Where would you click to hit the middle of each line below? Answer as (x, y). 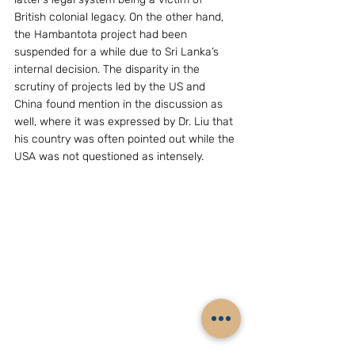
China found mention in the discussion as (120, 104)
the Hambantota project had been (102, 34)
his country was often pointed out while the (126, 139)
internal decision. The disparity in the (109, 69)
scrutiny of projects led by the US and (111, 87)
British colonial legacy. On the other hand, (120, 17)
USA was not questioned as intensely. (109, 157)
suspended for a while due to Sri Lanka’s (118, 52)
